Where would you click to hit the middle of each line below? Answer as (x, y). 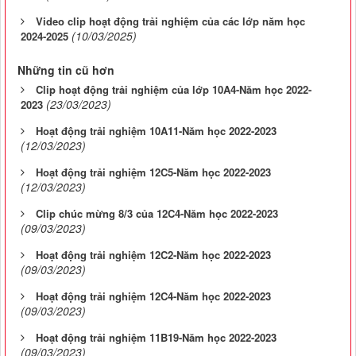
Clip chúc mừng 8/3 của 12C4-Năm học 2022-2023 (157, 213)
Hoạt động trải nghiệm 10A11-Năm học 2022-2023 (156, 130)
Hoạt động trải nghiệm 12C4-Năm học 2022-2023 (153, 296)
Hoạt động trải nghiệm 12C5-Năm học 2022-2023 (153, 172)
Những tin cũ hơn (66, 70)
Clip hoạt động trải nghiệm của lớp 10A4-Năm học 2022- (174, 89)
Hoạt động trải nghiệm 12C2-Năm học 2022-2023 (153, 254)
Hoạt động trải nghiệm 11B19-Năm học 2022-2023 (156, 337)
